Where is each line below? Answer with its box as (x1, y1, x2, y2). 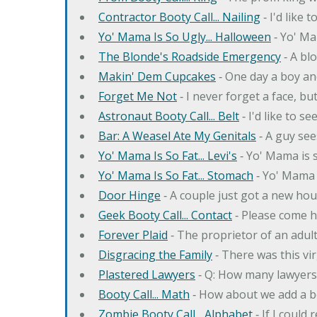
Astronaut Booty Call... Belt (98, 108, 239, 124)
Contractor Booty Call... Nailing (98, 8, 260, 25)
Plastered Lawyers (98, 266, 195, 282)
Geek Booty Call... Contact (98, 207, 232, 223)
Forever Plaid (98, 226, 168, 243)
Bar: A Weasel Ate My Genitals (98, 127, 256, 144)
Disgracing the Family (98, 246, 212, 263)
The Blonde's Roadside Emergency (98, 48, 281, 64)
